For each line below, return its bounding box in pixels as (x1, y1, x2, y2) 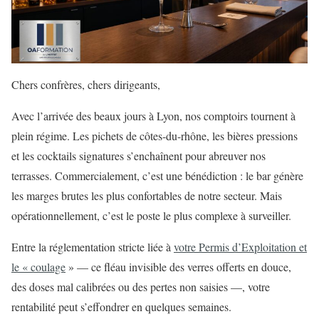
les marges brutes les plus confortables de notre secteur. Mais (11, 188, 282, 204)
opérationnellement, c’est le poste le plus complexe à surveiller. (11, 208, 291, 224)
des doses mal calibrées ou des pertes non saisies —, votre (11, 279, 270, 295)
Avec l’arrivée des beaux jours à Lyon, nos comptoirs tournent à (11, 108, 296, 124)
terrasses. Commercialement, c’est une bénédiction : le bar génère (11, 168, 303, 184)
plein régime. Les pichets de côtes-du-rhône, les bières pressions (11, 128, 298, 144)
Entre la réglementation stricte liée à (11, 239, 174, 255)
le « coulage (11, 259, 66, 275)
